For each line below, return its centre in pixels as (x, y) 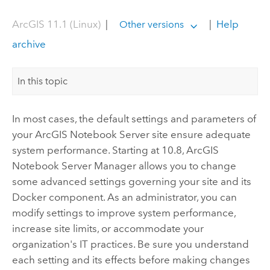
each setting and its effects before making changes (131, 259)
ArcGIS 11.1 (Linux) (56, 24)
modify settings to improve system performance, (124, 212)
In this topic (43, 81)
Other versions (152, 25)
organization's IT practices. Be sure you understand (130, 244)
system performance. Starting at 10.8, (99, 150)
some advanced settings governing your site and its (131, 181)
